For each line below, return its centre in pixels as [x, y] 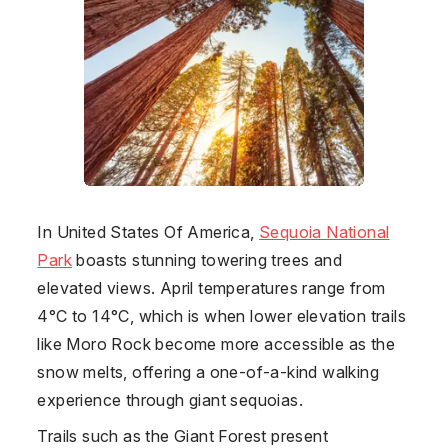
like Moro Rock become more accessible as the [216, 343]
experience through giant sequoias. [170, 399]
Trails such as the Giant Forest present [182, 435]
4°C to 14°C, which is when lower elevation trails [221, 315]
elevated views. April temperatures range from [211, 287]
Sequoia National [324, 231]
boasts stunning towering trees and [206, 259]
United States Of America [153, 231]
